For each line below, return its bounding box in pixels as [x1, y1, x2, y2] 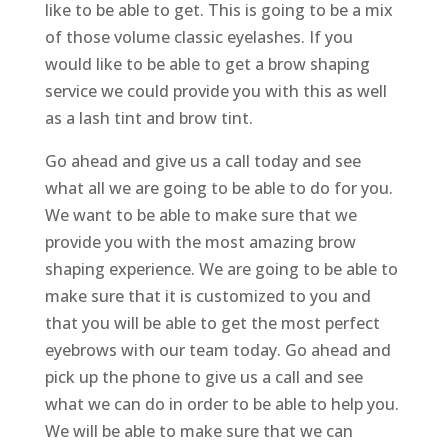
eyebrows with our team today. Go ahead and [44, 339, 391, 362]
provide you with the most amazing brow [44, 231, 356, 254]
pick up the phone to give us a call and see [44, 366, 363, 389]
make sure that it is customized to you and [44, 285, 371, 308]
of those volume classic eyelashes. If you [44, 26, 353, 49]
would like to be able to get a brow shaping [44, 53, 370, 76]
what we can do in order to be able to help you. [44, 393, 399, 416]
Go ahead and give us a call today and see [44, 150, 361, 173]
